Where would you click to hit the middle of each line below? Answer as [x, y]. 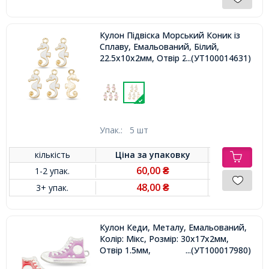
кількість [52, 154]
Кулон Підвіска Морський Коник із [170, 35]
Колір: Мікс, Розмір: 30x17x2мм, [164, 238]
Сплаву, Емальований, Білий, [159, 46]
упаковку [170, 154]
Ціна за [133, 154]
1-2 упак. [53, 171]
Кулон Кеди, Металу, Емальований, [173, 227]
